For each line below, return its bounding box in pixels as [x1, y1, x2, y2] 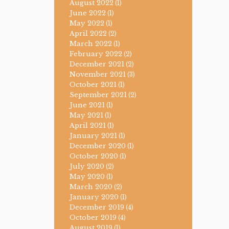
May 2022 [70, 19, 104, 28]
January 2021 [70, 131, 117, 141]
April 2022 [70, 29, 107, 38]
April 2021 [70, 121, 106, 130]
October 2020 [70, 152, 118, 161]
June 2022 [70, 9, 106, 18]
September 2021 [70, 90, 127, 100]
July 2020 [70, 162, 104, 171]
